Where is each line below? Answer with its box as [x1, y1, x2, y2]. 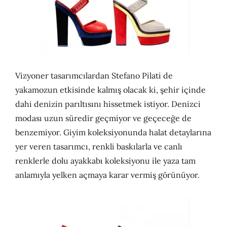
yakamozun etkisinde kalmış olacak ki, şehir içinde [15, 85, 206, 95]
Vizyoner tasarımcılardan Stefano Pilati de [15, 70, 173, 81]
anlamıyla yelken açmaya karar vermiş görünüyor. [15, 170, 200, 180]
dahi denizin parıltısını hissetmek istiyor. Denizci [15, 99, 201, 109]
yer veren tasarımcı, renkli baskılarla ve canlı [15, 141, 182, 152]
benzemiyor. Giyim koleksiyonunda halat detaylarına [15, 127, 211, 138]
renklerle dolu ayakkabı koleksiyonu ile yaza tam [15, 156, 196, 166]
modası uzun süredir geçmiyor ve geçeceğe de [15, 113, 192, 124]
